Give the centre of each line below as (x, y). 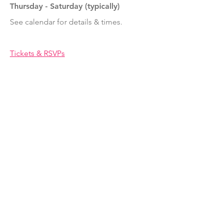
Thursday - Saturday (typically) (65, 6)
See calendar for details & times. (66, 22)
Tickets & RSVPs (37, 53)
